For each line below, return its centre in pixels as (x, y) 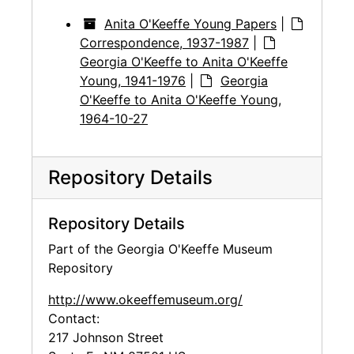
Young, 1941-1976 (133, 81)
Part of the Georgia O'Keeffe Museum (160, 249)
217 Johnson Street (106, 338)
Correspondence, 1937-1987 (164, 43)
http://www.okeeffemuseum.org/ (145, 300)
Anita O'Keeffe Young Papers (190, 24)
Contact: (74, 319)
